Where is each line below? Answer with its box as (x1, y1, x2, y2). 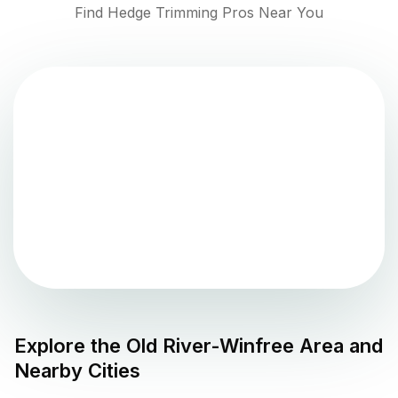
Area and (294, 334, 383, 358)
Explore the (14, 334, 126, 358)
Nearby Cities (14, 359, 140, 383)
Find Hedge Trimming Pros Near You (75, 4, 323, 22)
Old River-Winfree (126, 334, 294, 358)
